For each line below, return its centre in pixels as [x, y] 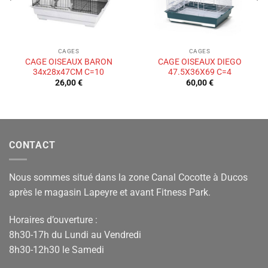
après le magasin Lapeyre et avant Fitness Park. [110, 193]
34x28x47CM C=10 [68, 71]
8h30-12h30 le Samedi [57, 250]
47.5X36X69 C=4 [200, 71]
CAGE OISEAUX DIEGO [200, 61]
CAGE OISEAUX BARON [68, 61]
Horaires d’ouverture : [53, 220]
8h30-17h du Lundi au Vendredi [75, 235]
